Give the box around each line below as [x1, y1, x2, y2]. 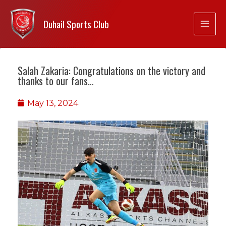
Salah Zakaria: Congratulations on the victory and [18, 63, 205, 78]
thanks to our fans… [18, 73, 94, 88]
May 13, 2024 [27, 98, 78, 108]
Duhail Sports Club [43, 16, 109, 31]
